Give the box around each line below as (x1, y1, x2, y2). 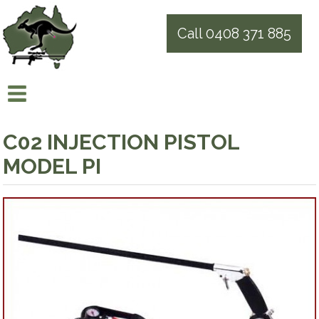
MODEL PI (3, 154, 102, 179)
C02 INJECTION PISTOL (3, 130, 241, 155)
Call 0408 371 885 (177, 25, 291, 42)
